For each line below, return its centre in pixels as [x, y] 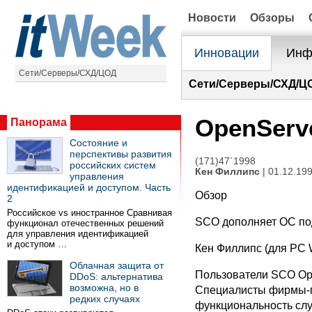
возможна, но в [104, 288]
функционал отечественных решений [85, 223]
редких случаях [105, 299]
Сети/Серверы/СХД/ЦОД [67, 73]
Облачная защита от [117, 265]
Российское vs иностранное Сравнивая [89, 213]
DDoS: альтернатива [116, 276]
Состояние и [99, 143]
